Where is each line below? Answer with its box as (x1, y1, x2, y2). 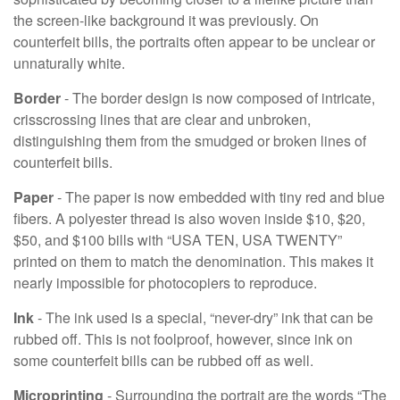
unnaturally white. (13, 52, 125, 73)
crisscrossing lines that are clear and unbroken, (13, 108, 311, 129)
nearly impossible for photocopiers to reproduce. (13, 271, 317, 293)
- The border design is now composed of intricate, (61, 87, 375, 108)
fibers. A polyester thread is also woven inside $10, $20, (13, 207, 365, 229)
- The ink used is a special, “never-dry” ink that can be (34, 306, 373, 328)
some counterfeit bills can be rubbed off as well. (13, 349, 313, 371)
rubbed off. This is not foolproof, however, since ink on (13, 328, 353, 349)
